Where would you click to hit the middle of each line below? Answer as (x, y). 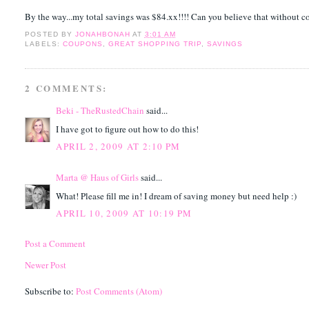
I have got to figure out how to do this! (128, 129)
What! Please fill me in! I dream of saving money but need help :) (177, 196)
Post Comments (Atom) (119, 291)
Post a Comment (56, 244)
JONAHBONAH (102, 34)
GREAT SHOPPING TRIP (155, 44)
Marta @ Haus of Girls (98, 178)
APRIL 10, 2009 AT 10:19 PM (124, 213)
